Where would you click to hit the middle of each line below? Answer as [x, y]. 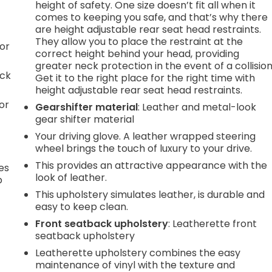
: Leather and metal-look [197, 107]
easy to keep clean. [82, 206]
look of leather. [71, 177]
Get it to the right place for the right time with [145, 78]
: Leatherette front [213, 223]
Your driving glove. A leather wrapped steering [146, 136]
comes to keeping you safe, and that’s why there [152, 17]
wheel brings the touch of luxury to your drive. [144, 148]
